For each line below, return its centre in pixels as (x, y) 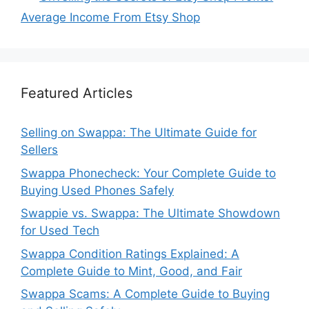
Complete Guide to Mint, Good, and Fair (131, 271)
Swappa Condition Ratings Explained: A (130, 253)
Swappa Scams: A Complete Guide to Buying (145, 294)
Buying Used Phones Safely (97, 190)
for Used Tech (60, 231)
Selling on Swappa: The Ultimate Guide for (139, 133)
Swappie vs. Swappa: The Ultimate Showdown (150, 213)
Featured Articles (77, 93)
